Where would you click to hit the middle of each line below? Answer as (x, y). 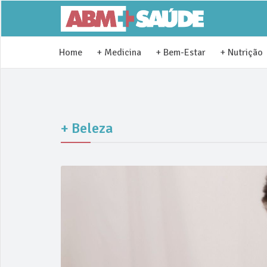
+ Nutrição (241, 52)
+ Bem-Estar (181, 52)
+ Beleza (87, 128)
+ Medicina (119, 52)
